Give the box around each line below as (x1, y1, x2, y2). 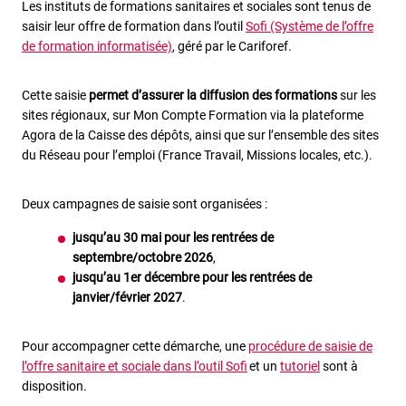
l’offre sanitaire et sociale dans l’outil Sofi (22, 358, 247, 373)
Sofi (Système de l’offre (246, 19, 373, 34)
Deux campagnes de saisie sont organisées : (22, 197, 270, 212)
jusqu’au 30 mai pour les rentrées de (72, 229, 274, 245)
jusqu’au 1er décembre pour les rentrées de (72, 269, 312, 285)
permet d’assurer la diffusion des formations (89, 88, 337, 103)
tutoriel (280, 358, 320, 373)
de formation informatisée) (22, 39, 172, 54)
